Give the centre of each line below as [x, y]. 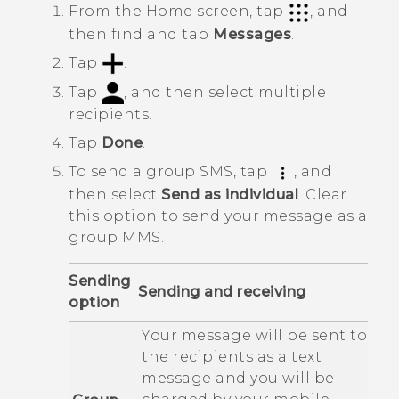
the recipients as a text [232, 356]
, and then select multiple [225, 93]
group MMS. [116, 237]
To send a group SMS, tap [170, 172]
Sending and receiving [222, 291]
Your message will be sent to [254, 335]
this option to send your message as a [218, 216]
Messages [252, 34]
